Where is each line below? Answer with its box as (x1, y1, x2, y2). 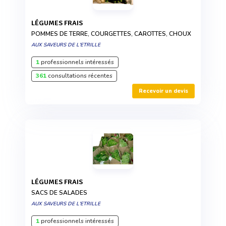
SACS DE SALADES (31, 188, 87, 197)
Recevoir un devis (139, 87, 188, 95)
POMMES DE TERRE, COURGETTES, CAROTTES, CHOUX (31, 29, 191, 38)
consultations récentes (46, 71, 112, 80)
